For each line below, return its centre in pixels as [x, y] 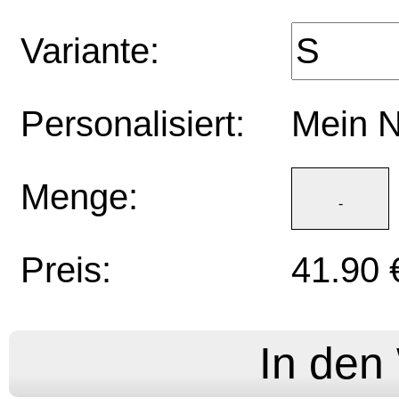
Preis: [66, 270]
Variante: [90, 51]
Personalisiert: [133, 124]
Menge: [79, 197]
